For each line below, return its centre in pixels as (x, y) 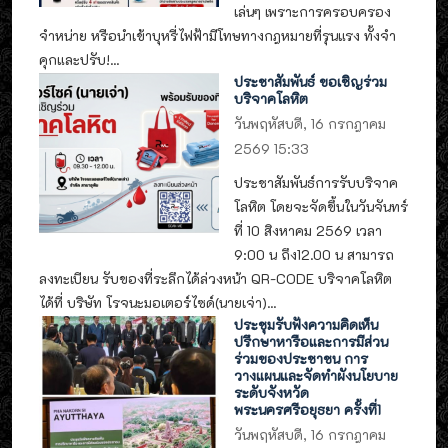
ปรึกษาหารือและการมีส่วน (311, 342)
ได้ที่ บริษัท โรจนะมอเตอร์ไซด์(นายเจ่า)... (157, 302)
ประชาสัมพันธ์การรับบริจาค (316, 182)
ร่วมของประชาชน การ (301, 359)
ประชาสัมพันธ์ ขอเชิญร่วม (311, 82)
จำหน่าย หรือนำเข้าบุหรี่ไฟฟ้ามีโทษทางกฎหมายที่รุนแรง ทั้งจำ (217, 35)
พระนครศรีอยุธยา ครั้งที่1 (308, 410)
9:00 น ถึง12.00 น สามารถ (314, 254)
